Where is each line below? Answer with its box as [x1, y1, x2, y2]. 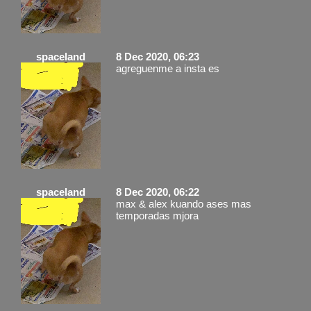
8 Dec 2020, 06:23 [116, 50, 199, 62]
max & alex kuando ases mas [116, 197, 251, 210]
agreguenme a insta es [116, 62, 219, 74]
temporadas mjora [116, 209, 199, 221]
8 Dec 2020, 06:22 [116, 185, 199, 198]
